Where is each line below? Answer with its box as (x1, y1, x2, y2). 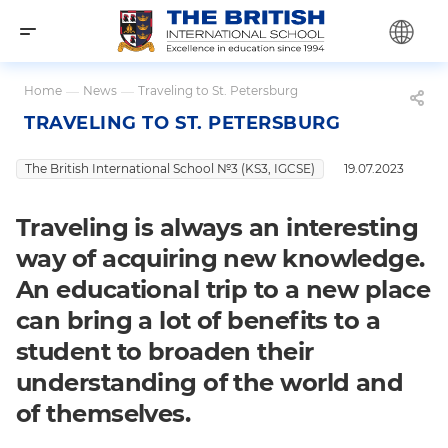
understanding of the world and (16, 367, 404, 397)
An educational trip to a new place (16, 274, 430, 304)
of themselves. (16, 398, 197, 428)
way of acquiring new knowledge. (16, 243, 425, 273)
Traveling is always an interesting (16, 212, 418, 242)
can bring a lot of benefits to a (16, 305, 381, 335)
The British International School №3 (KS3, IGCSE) (25, 160, 315, 176)
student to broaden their (16, 336, 314, 366)
